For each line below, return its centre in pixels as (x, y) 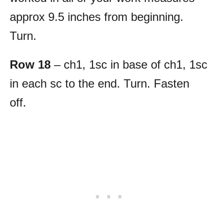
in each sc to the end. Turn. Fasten (100, 84)
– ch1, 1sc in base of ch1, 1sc (129, 65)
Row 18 (30, 65)
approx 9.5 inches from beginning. (97, 17)
